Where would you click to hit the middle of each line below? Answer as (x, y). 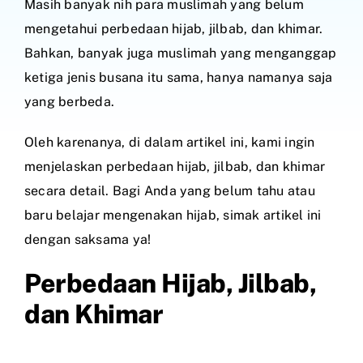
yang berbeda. (70, 101)
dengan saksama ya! (88, 239)
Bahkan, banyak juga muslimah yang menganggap (181, 53)
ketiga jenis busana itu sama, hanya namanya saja (179, 77)
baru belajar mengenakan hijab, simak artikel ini (173, 215)
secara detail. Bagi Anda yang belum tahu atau (170, 190)
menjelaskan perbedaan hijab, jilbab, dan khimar (175, 166)
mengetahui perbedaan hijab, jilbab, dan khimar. (174, 28)
